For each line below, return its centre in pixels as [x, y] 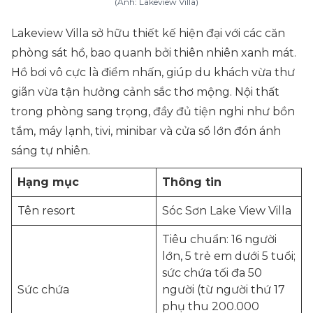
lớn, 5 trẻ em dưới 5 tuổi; [229, 256]
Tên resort [46, 211]
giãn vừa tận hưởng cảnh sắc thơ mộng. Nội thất [145, 92]
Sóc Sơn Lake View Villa [227, 211]
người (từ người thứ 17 [224, 290]
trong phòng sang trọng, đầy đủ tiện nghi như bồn [153, 111]
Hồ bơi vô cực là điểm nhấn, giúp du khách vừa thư [153, 72]
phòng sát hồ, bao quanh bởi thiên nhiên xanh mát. [154, 53]
